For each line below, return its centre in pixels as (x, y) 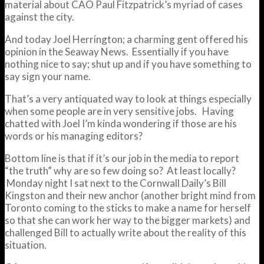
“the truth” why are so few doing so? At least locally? (120, 170)
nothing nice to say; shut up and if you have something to (128, 64)
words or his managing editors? (74, 136)
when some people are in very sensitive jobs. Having (119, 111)
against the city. (39, 16)
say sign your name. (48, 76)
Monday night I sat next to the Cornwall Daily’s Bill (115, 183)
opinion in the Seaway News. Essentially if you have (117, 51)
